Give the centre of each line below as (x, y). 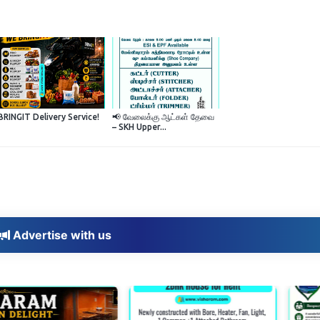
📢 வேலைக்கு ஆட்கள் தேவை (163, 117)
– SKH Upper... (139, 127)
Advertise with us (60, 235)
